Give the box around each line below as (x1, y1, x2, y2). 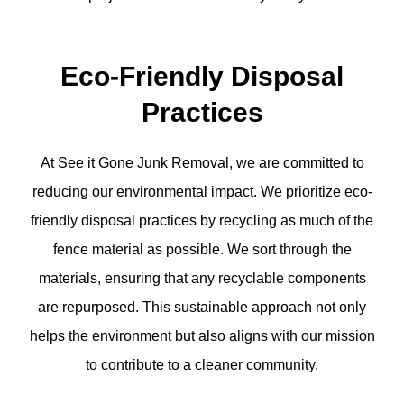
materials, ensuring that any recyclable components (38, 271, 366, 287)
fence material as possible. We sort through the (52, 242, 352, 258)
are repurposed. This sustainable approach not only (38, 299, 366, 316)
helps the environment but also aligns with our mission (29, 328, 375, 344)
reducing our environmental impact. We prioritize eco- (32, 184, 372, 200)
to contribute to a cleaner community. (86, 357, 318, 373)
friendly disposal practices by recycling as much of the (31, 213, 373, 229)
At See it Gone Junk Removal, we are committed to (40, 155, 364, 171)
